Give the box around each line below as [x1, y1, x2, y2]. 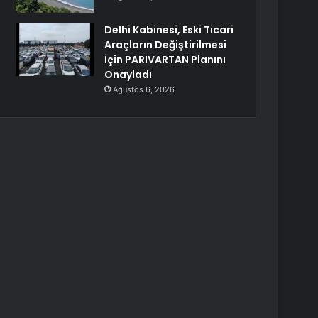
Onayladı [104, 67, 153, 82]
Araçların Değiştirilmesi [104, 38, 227, 52]
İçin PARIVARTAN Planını [104, 53, 226, 67]
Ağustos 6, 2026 [113, 84, 175, 94]
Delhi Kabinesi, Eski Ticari [104, 23, 234, 37]
